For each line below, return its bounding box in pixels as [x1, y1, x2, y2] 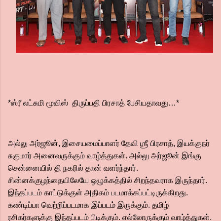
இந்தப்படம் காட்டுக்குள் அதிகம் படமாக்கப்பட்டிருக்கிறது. [8, 188, 188, 197]
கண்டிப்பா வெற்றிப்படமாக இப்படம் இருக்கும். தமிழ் [8, 201, 169, 209]
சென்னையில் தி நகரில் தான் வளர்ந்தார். [8, 164, 138, 172]
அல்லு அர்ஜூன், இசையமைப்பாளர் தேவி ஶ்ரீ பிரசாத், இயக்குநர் [8, 139, 210, 147]
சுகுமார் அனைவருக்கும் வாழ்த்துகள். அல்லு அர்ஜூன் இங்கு [8, 151, 201, 160]
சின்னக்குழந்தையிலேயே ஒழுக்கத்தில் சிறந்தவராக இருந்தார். [8, 176, 207, 184]
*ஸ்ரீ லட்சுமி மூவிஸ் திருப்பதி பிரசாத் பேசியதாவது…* [8, 99, 179, 107]
